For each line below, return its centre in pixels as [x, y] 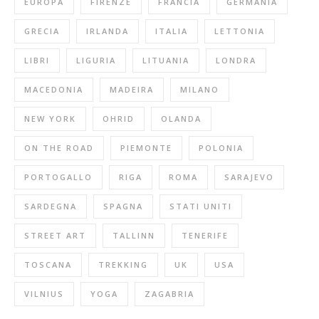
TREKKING [123, 264]
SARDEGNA [51, 206]
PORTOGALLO [58, 177]
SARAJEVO [249, 177]
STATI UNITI [201, 206]
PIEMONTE [146, 147]
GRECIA [42, 31]
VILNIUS [44, 293]
